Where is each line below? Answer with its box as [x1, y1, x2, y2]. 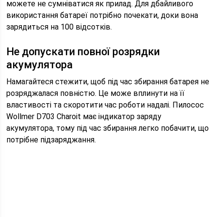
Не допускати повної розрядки [6, 46, 160, 58]
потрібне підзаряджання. [6, 135, 96, 144]
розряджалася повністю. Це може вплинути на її [6, 89, 185, 98]
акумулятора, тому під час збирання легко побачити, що [6, 124, 209, 133]
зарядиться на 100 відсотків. [6, 22, 112, 31]
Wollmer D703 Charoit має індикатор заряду [6, 112, 162, 121]
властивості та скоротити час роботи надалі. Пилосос [6, 100, 204, 109]
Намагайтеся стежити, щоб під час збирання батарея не [6, 77, 210, 86]
